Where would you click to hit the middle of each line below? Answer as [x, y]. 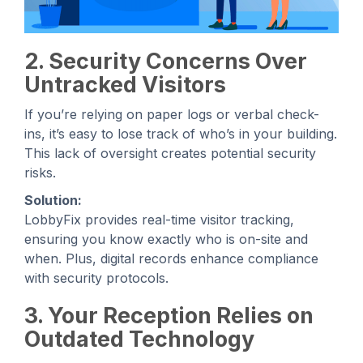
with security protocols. [96, 278]
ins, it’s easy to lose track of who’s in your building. [181, 133]
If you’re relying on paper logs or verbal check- [172, 114]
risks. [40, 172]
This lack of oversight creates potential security [170, 153]
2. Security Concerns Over [166, 61]
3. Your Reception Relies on [169, 315]
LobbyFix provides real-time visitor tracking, [159, 219]
